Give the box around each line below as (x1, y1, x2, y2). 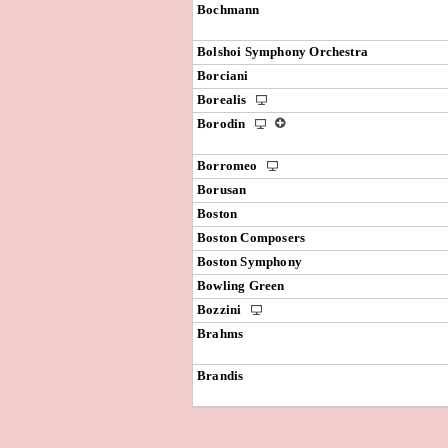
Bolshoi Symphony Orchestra (197, 44, 369, 59)
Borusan (197, 182, 247, 197)
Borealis (197, 92, 250, 107)
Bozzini (197, 302, 245, 317)
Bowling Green (197, 278, 285, 293)
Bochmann (197, 2, 260, 17)
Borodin (197, 116, 249, 131)
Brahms (197, 326, 244, 341)
